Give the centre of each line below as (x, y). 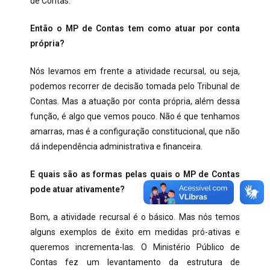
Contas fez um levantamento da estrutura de (135, 262)
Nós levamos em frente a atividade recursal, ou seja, (135, 71)
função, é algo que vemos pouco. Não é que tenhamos (135, 116)
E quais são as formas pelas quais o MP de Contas (135, 174)
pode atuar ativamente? (77, 189)
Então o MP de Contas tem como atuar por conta (135, 28)
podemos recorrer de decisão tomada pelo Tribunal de (135, 86)
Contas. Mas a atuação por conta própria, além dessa (135, 101)
